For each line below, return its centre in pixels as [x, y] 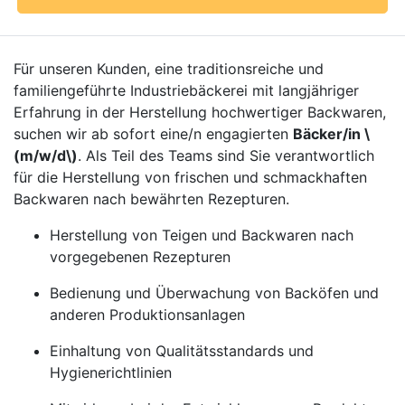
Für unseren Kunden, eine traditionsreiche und [169, 69]
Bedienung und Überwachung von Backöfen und [214, 293]
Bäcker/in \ [331, 134]
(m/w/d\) [46, 155]
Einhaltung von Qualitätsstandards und [182, 351]
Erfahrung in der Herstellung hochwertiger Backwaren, [200, 112]
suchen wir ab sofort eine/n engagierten [153, 134]
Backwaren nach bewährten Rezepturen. [151, 199]
